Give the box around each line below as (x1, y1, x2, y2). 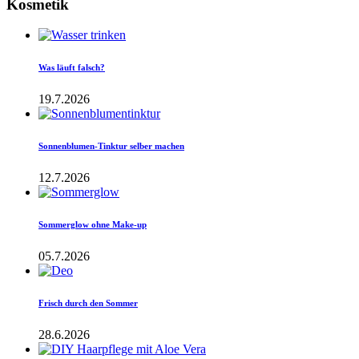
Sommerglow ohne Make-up (38, 220, 147, 230)
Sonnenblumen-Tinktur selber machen (38, 141, 184, 151)
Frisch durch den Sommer (38, 298, 138, 309)
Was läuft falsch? (38, 63, 105, 73)
